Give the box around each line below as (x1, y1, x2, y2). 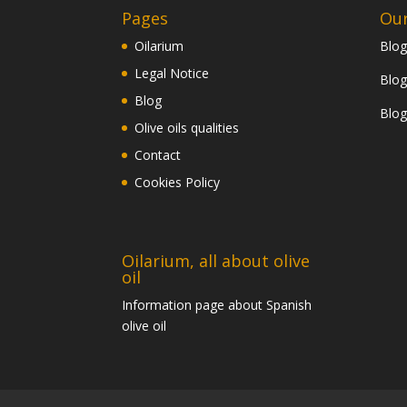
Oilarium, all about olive (122, 250, 311, 273)
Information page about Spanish (122, 296, 313, 314)
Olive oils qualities (134, 119, 240, 137)
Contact (134, 146, 182, 164)
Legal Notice (134, 65, 210, 83)
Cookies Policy (134, 174, 221, 192)
